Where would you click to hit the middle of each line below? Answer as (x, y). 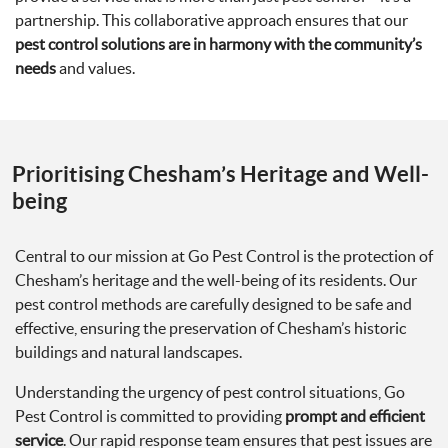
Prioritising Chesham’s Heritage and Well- (220, 173)
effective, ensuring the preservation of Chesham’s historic (210, 328)
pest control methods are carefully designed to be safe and (213, 304)
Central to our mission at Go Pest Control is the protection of (224, 256)
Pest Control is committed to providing (150, 416)
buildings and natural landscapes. (128, 352)
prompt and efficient (355, 416)
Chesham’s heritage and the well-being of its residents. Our (216, 280)
